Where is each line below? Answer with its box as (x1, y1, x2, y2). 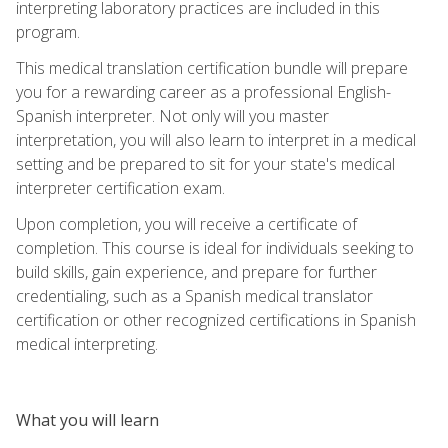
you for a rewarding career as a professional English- (16, 80, 391, 103)
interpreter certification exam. (16, 176, 225, 199)
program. (16, 20, 80, 43)
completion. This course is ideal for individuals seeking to (16, 236, 414, 259)
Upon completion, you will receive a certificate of (16, 212, 357, 235)
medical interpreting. (16, 332, 158, 355)
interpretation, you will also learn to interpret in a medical (16, 128, 416, 151)
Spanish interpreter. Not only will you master (16, 104, 329, 127)
